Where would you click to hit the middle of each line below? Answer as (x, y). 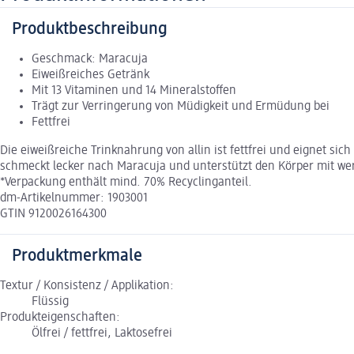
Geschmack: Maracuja (90, 60)
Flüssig (50, 302)
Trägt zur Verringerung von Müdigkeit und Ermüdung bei (181, 107)
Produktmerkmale (77, 256)
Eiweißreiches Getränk (90, 75)
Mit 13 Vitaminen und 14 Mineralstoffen (134, 91)
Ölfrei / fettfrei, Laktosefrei (102, 334)
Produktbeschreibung (90, 30)
